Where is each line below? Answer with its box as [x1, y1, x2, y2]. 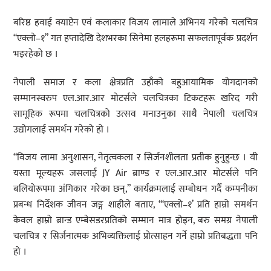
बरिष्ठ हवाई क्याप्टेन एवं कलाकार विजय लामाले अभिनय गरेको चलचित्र [13, 14, 258, 31]
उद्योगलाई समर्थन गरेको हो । [13, 121, 110, 138]
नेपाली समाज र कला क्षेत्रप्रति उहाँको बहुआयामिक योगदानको [13, 74, 258, 91]
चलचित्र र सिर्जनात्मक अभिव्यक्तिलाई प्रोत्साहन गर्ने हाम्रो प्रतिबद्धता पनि [13, 228, 258, 245]
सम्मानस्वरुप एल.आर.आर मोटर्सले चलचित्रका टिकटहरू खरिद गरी [13, 90, 258, 106]
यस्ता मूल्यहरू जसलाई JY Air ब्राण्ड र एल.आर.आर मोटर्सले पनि [13, 165, 258, 182]
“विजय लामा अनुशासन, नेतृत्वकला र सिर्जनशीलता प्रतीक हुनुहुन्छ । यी [13, 149, 258, 166]
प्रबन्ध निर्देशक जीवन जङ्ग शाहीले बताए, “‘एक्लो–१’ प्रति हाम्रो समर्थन [13, 197, 258, 214]
